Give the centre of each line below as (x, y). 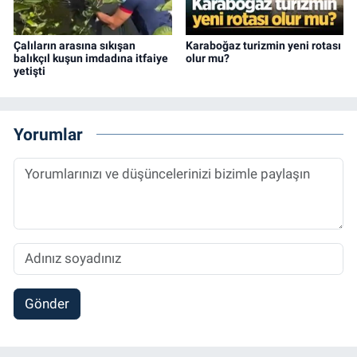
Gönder (47, 304)
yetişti (29, 71)
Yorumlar (48, 135)
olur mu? (207, 58)
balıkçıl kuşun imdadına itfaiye (91, 58)
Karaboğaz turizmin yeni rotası (263, 45)
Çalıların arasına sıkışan (75, 45)
